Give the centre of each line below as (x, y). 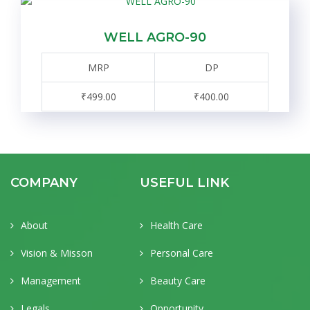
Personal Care (181, 253)
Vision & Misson (57, 253)
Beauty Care (177, 281)
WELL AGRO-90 (155, 37)
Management (51, 281)
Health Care (176, 225)
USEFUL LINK (184, 183)
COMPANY (44, 183)
